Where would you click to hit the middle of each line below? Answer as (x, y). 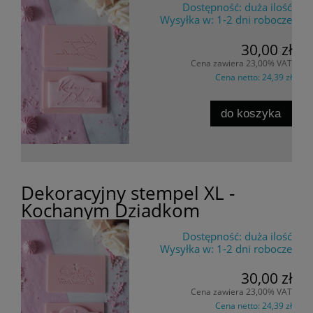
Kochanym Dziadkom (110, 210)
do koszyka (251, 114)
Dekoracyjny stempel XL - (128, 192)
